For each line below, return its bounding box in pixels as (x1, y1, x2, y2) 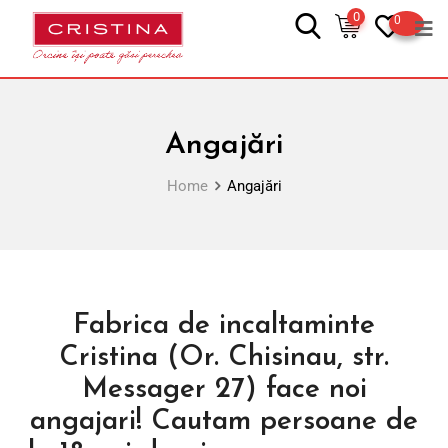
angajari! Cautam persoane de (30, 408, 418, 437)
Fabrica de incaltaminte (73, 312, 375, 341)
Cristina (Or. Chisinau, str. (59, 344, 389, 373)
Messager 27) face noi (81, 376, 367, 405)
